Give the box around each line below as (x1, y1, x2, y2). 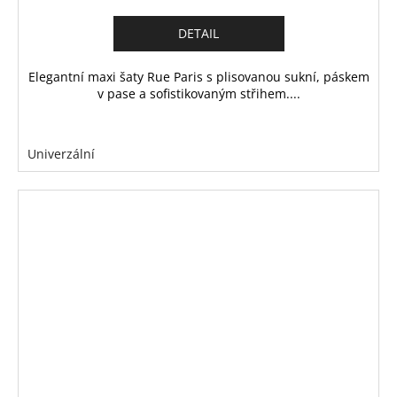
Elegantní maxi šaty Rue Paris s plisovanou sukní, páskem (27, 68, 370, 86)
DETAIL (178, 25, 219, 43)
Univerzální (27, 145, 95, 163)
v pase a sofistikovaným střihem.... (97, 85, 300, 103)
